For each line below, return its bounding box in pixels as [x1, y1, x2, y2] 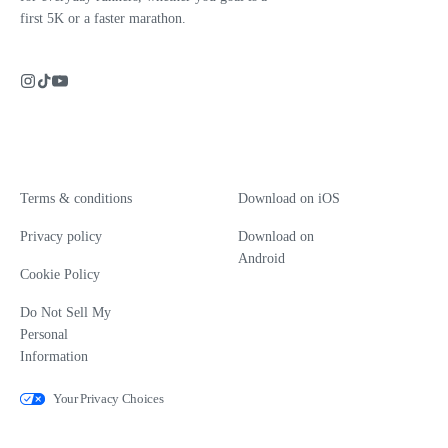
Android [238, 251, 285, 267]
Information [20, 349, 88, 365]
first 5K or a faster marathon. [20, 11, 186, 27]
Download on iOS [238, 191, 340, 207]
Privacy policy [20, 229, 102, 245]
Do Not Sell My [20, 305, 111, 321]
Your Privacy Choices [53, 391, 164, 407]
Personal [20, 327, 68, 343]
